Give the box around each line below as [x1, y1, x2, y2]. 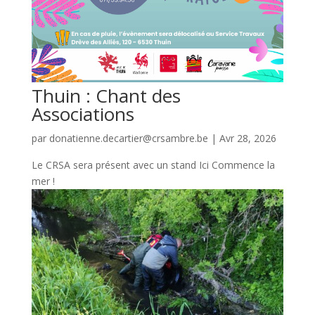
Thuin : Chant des [31, 83, 181, 108]
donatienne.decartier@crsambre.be [49, 131, 208, 145]
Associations [31, 101, 134, 127]
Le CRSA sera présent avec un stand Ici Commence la [31, 158, 275, 172]
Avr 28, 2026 [219, 131, 276, 145]
